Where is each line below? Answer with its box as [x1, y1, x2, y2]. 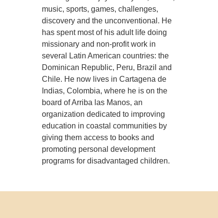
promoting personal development [42, 145, 156, 154]
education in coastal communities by [42, 122, 167, 130]
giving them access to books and [42, 133, 155, 142]
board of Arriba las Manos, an [42, 98, 143, 107]
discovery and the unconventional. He [42, 17, 172, 25]
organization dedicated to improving [42, 110, 165, 119]
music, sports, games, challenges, [42, 5, 159, 14]
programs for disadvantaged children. [42, 157, 170, 165]
